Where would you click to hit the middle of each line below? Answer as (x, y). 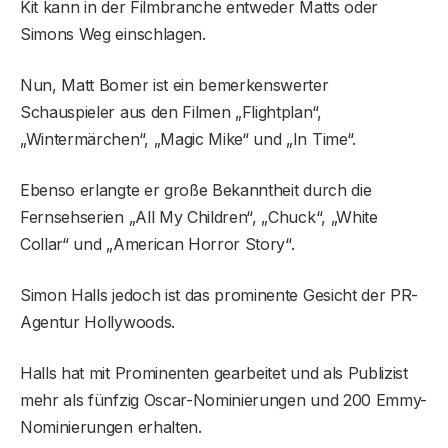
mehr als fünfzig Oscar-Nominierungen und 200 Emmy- (223, 400)
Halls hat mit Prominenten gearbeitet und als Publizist (214, 373)
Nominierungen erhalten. (111, 427)
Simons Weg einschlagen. (113, 34)
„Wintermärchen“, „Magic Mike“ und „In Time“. (188, 139)
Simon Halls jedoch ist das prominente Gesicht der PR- (219, 295)
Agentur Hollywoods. (97, 322)
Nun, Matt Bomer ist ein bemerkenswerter (174, 85)
